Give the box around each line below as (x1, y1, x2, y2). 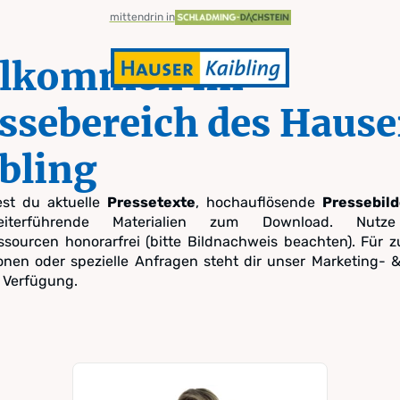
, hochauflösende (196, 194, 323, 211)
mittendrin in (109, 11, 175, 23)
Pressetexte (107, 194, 196, 211)
